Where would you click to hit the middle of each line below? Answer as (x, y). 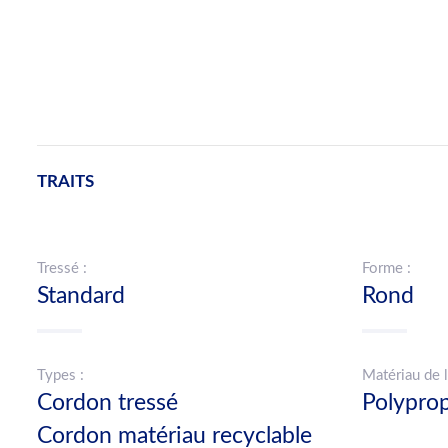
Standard (81, 295)
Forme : (386, 268)
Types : (60, 375)
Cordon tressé (107, 402)
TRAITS (65, 181)
